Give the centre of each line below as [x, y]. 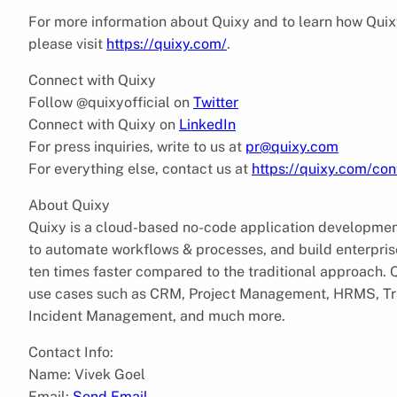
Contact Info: [71, 352]
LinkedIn [207, 124]
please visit [67, 43]
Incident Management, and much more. [157, 315]
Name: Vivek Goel [87, 374]
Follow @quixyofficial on [111, 102]
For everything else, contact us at [140, 168]
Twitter [216, 102]
